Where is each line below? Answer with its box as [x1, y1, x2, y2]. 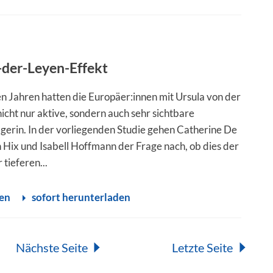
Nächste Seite [15, 240, 88, 255]
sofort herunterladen [32, 190, 131, 204]
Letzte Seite [172, 240, 233, 255]
